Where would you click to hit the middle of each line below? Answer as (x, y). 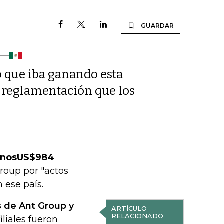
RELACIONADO (137, 216)
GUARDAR (157, 26)
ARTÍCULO (129, 208)
